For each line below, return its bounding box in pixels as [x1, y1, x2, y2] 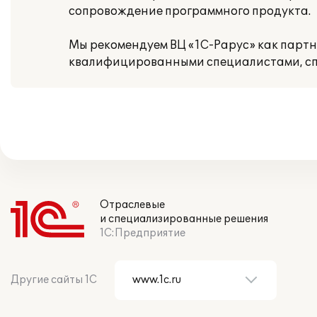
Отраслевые [100, 199, 165, 211]
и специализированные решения [100, 213, 268, 225]
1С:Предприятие [100, 227, 185, 239]
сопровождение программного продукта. [69, 4, 311, 18]
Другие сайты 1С [11, 274, 97, 286]
